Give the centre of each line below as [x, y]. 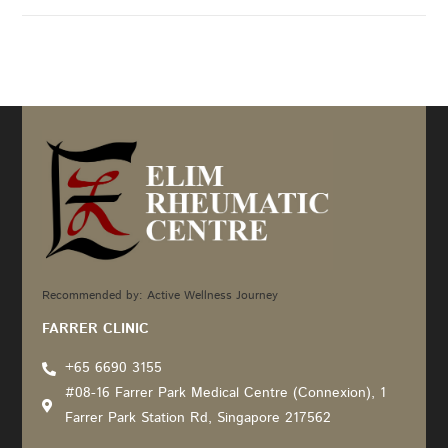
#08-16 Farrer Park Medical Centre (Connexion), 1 [225, 393]
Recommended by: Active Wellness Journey [160, 296]
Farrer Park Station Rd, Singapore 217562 [197, 418]
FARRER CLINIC [96, 329]
